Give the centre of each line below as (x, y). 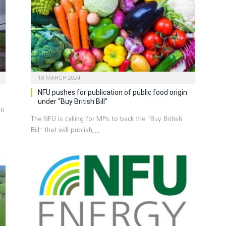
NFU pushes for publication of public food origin (112, 93)
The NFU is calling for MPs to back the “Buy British (106, 119)
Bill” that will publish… (65, 130)
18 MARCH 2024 (59, 78)
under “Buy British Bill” (73, 102)
